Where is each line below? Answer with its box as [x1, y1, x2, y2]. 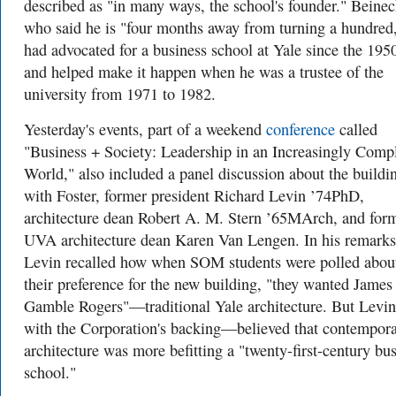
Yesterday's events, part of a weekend [24, 118, 266, 140]
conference [266, 118, 335, 140]
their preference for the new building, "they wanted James [24, 273, 392, 294]
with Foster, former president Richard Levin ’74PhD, [24, 185, 364, 206]
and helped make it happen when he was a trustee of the [24, 61, 384, 82]
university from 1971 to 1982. [24, 83, 216, 104]
